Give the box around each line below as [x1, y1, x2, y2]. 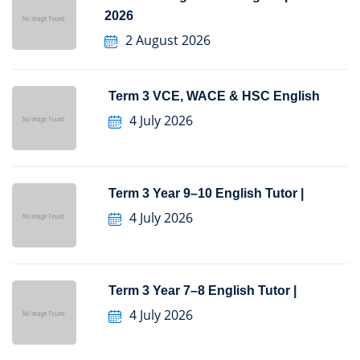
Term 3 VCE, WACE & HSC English [108, 89, 320, 104]
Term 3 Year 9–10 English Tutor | [108, 186, 304, 201]
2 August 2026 [125, 31, 211, 49]
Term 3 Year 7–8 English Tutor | [108, 284, 297, 298]
